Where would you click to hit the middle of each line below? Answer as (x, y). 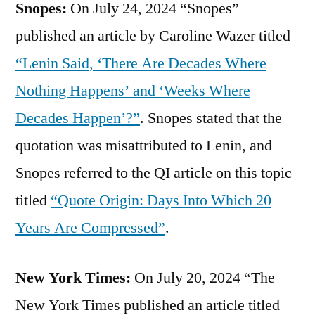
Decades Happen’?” (78, 118)
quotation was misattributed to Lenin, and (144, 145)
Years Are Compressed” (90, 227)
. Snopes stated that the (211, 118)
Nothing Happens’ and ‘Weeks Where (133, 90)
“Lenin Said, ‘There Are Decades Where (141, 63)
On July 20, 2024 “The (205, 277)
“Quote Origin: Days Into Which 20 (161, 200)
